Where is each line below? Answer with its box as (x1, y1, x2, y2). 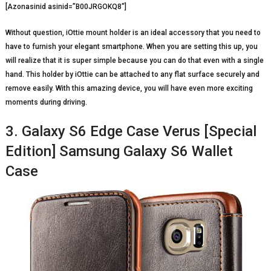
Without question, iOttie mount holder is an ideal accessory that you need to (5, 28, 261, 37)
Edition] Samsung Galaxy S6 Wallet (5, 142, 233, 160)
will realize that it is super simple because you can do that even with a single (5, 56, 264, 65)
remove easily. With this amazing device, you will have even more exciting (5, 83, 253, 93)
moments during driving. (5, 97, 87, 106)
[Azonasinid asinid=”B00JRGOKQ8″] (5, 2, 126, 11)
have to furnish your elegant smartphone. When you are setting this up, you (5, 42, 258, 51)
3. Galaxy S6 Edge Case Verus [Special (5, 122, 256, 140)
